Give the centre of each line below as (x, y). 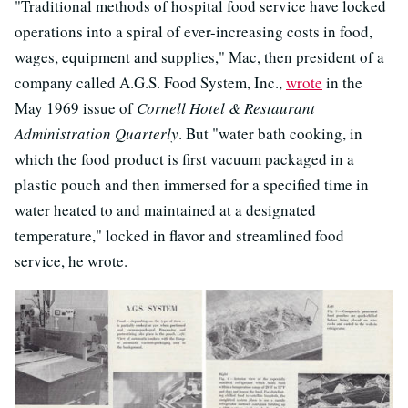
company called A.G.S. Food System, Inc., (150, 82)
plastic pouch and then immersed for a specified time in (192, 184)
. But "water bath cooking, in (270, 133)
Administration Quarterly (97, 133)
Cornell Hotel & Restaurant (226, 107)
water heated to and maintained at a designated (165, 209)
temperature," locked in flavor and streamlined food (179, 235)
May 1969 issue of (76, 107)
